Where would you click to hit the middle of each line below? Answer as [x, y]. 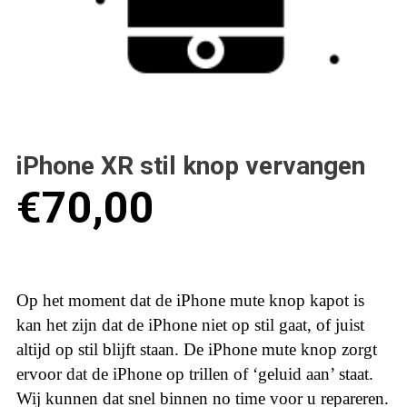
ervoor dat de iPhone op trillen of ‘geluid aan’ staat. [195, 373]
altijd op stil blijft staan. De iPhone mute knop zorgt [197, 349]
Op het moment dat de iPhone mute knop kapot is [190, 300]
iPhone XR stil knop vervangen [191, 166]
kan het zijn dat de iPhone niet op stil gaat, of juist [190, 324]
